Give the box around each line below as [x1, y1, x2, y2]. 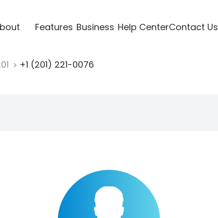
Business [76, 20, 114, 33]
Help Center [117, 20, 169, 33]
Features [35, 20, 73, 33]
